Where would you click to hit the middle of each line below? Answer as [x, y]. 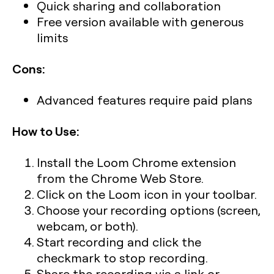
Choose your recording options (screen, [148, 210]
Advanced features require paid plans [144, 100]
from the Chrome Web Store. [120, 178]
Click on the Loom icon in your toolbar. [147, 194]
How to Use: [46, 131]
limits [52, 38]
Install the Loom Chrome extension [136, 162]
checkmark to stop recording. [122, 258]
